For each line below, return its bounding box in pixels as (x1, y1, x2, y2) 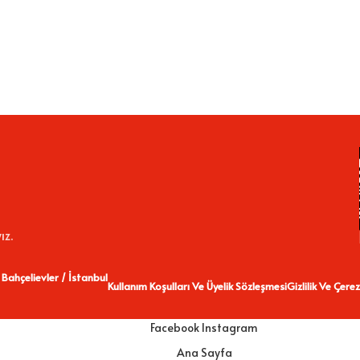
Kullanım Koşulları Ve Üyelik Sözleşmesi (108, 279, 287, 294)
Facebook (150, 320, 199, 336)
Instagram (202, 320, 258, 336)
